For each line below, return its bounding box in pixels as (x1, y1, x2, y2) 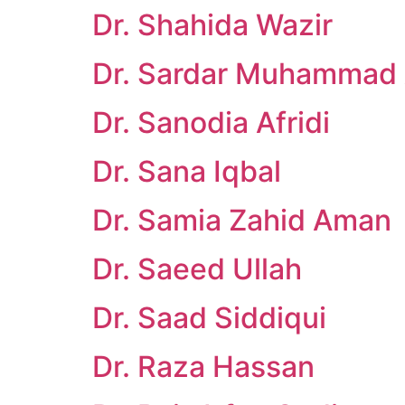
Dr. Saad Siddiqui (92, 300, 326, 335)
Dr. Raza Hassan (92, 349, 315, 384)
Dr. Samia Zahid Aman (92, 202, 391, 238)
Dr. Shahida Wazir (92, 7, 333, 42)
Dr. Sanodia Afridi (92, 105, 330, 140)
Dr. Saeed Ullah (92, 251, 302, 287)
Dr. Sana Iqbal (92, 154, 281, 189)
